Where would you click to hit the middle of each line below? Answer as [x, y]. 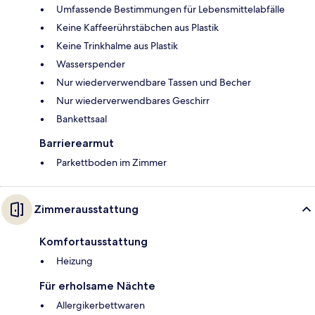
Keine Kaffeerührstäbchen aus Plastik [137, 28]
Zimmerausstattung [86, 210]
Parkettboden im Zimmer [111, 163]
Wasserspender [91, 64]
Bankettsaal [82, 119]
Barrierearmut [77, 143]
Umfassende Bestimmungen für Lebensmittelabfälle [171, 9]
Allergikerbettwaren [101, 306]
